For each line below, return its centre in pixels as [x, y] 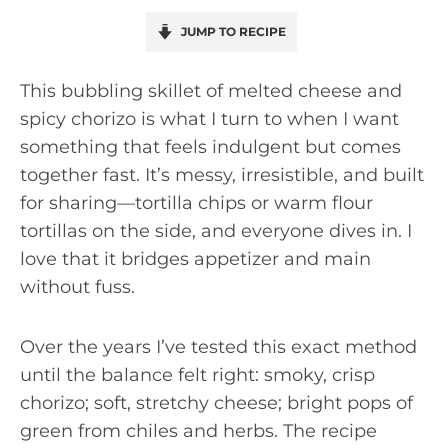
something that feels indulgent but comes [210, 147]
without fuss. [77, 287]
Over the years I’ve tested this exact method [218, 347]
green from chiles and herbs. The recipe [198, 431]
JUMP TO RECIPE [231, 31]
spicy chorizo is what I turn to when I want [209, 119]
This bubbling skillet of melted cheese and [211, 91]
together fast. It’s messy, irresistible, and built [222, 175]
